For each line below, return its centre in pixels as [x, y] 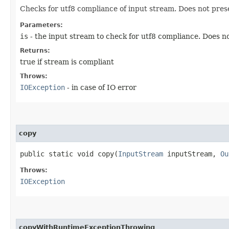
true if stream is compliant [67, 62]
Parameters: [41, 25]
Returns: [35, 50]
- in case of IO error [101, 87]
